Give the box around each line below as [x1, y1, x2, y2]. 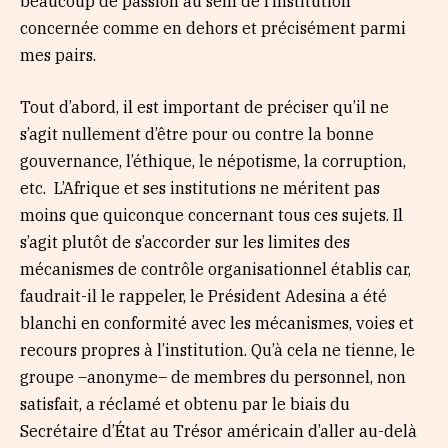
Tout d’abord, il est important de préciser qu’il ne [20, 96, 389, 117]
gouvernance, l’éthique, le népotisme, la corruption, [20, 150, 406, 171]
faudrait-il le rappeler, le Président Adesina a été [20, 285, 387, 306]
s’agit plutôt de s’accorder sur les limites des [20, 231, 350, 252]
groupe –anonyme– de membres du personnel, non [20, 366, 406, 387]
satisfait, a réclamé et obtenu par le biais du [20, 393, 350, 414]
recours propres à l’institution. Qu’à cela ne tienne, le [20, 339, 415, 360]
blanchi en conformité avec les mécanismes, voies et [20, 312, 414, 333]
